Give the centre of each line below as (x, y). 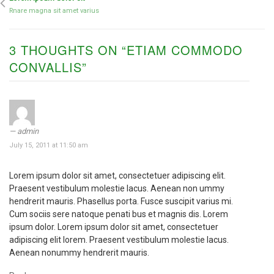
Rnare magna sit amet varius (54, 11)
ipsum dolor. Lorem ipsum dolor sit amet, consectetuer (114, 227)
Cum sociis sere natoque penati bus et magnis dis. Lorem (119, 214)
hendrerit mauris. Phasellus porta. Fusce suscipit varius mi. (121, 202)
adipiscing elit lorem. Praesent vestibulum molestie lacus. (119, 240)
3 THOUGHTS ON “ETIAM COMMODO (126, 50)
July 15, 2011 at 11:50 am (49, 146)
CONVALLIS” (48, 67)
